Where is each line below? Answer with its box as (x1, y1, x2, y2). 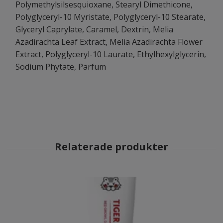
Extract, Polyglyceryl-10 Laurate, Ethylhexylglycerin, (15, 49, 206, 60)
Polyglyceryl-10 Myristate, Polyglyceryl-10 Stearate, (15, 11, 206, 23)
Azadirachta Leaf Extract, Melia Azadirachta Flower (15, 36, 203, 48)
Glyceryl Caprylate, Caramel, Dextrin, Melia (15, 24, 173, 35)
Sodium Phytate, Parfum (15, 61, 106, 73)
